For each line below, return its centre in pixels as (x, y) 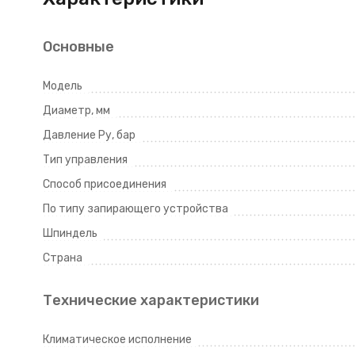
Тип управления (85, 160)
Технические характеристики (151, 300)
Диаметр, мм (76, 111)
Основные (78, 47)
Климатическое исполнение (117, 340)
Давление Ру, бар (89, 135)
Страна (62, 258)
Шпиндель (70, 233)
